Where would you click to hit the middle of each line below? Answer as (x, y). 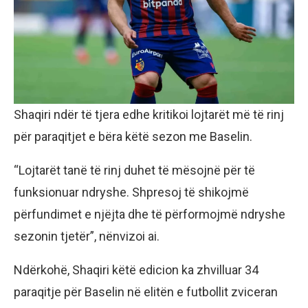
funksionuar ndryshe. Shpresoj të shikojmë (131, 192)
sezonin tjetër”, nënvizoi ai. (87, 236)
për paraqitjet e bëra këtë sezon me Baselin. (133, 136)
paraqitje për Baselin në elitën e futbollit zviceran (146, 291)
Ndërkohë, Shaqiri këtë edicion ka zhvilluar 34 (136, 269)
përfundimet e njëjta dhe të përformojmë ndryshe (150, 214)
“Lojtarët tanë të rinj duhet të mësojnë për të (134, 170)
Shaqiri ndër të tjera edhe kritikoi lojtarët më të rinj (149, 114)
